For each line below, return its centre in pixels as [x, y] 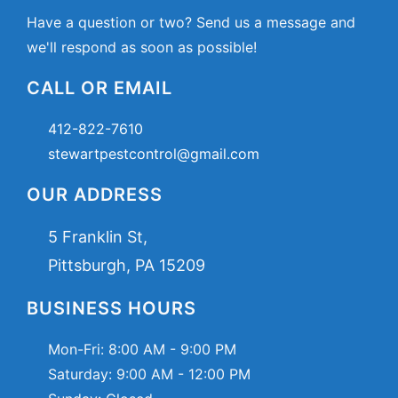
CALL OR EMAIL [99, 88]
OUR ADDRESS [95, 195]
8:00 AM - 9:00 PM [172, 350]
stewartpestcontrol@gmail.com [154, 154]
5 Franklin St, [98, 237]
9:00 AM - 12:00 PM [183, 374]
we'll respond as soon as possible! [142, 48]
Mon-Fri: [78, 350]
